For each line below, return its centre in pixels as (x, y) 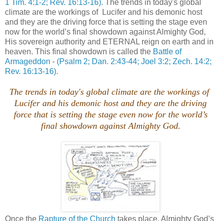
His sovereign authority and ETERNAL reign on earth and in (109, 41)
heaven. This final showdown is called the (79, 51)
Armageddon (28, 61)
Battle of (167, 51)
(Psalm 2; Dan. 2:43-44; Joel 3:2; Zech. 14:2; (134, 61)
